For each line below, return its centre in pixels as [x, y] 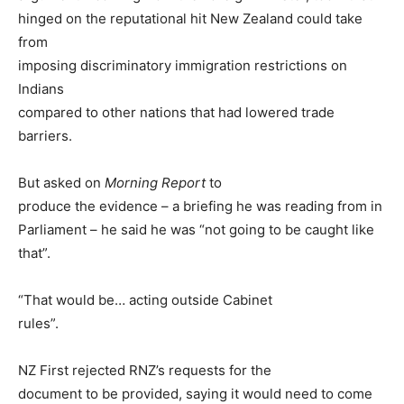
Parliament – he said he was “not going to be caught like [196, 230]
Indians [41, 89]
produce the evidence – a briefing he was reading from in [200, 207]
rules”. [38, 324]
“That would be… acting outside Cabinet [145, 300]
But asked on [61, 183]
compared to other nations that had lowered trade [176, 113]
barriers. [45, 136]
